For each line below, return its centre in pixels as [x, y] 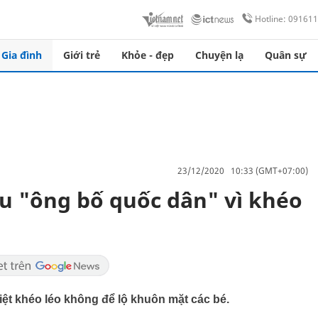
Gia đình [22, 55]
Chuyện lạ [219, 55]
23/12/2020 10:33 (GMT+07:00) [243, 170]
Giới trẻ [82, 55]
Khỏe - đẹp [148, 55]
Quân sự [286, 55]
